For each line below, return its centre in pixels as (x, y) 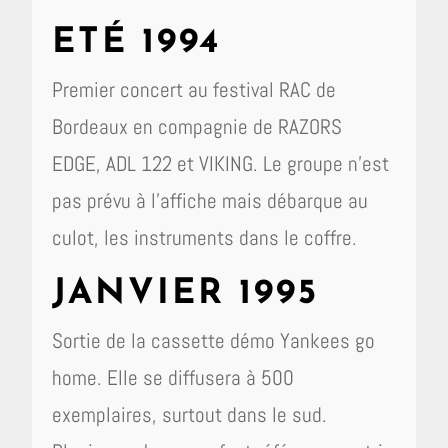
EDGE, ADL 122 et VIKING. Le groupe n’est (221, 163)
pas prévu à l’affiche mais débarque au (210, 200)
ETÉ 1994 (137, 43)
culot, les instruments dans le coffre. (205, 237)
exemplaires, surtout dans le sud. (190, 414)
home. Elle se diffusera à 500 (173, 377)
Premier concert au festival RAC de (194, 89)
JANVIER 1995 (186, 294)
